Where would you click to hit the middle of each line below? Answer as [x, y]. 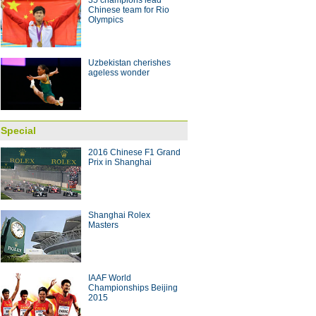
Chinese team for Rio [129, 10]
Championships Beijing [133, 288]
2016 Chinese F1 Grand [134, 152]
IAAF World [110, 278]
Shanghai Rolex [119, 215]
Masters [103, 225]
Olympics [106, 20]
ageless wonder [119, 73]
